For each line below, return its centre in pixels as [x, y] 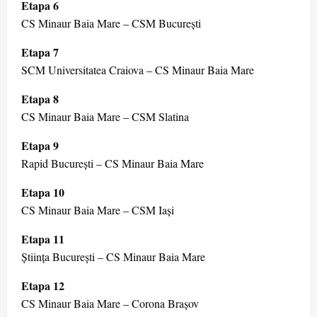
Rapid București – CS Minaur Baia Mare [113, 163]
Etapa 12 [43, 286]
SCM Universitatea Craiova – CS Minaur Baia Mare [138, 70]
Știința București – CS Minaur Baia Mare [113, 257]
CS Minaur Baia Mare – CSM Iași [98, 210]
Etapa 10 [43, 192]
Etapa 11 [43, 239]
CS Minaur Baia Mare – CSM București [111, 23]
